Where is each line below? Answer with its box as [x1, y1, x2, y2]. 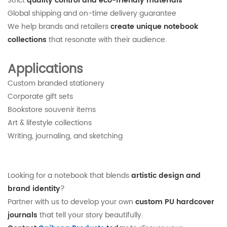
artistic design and [131, 170, 201, 181]
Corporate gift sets [8, 91, 73, 102]
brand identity [8, 183, 60, 195]
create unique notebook [110, 21, 198, 32]
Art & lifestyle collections [8, 117, 92, 129]
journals [8, 209, 37, 221]
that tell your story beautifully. [37, 209, 143, 221]
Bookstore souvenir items [8, 104, 96, 116]
